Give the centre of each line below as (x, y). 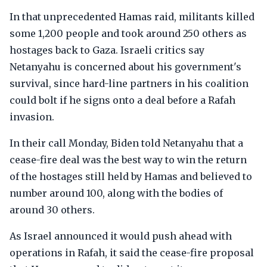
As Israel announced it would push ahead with (121, 236)
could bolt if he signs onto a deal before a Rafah (122, 100)
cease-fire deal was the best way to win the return (128, 160)
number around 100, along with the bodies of (116, 193)
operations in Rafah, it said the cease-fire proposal (132, 253)
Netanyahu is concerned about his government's (125, 67)
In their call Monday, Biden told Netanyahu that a (126, 143)
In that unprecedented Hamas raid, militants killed (132, 17)
